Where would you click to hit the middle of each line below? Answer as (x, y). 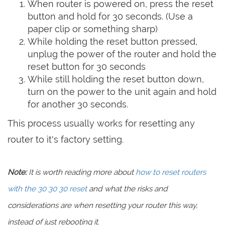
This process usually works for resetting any (101, 123)
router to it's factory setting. (66, 139)
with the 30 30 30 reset (47, 189)
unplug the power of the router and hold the (122, 54)
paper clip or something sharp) (93, 29)
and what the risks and (127, 189)
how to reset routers (171, 172)
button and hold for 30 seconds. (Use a (110, 16)
